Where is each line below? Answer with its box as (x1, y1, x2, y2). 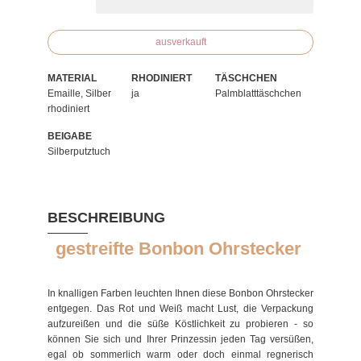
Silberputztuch (48, 146, 110, 157)
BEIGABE (48, 131, 92, 142)
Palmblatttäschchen (215, 88, 301, 99)
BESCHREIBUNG (48, 210, 165, 226)
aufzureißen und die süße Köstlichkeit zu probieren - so (48, 318, 313, 330)
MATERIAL (48, 73, 97, 84)
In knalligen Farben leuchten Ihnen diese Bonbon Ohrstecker (48, 288, 313, 299)
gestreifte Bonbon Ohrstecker (55, 239, 306, 259)
